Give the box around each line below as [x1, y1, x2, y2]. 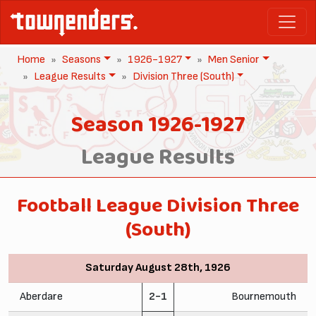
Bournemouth [231, 289, 296, 303]
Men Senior [208, 52, 260, 66]
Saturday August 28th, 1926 [85, 260, 231, 274]
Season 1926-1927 [71, 106, 245, 145]
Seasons [62, 52, 101, 66]
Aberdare [20, 289, 63, 303]
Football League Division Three [17, 189, 299, 224]
